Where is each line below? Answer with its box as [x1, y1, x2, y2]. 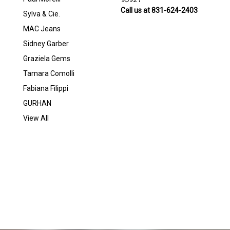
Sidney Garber [23, 39, 69, 48]
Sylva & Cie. [23, 9, 60, 18]
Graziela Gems [23, 54, 70, 63]
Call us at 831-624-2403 [120, 6, 198, 14]
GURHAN [23, 99, 51, 107]
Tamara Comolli [23, 69, 74, 78]
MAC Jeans [23, 24, 61, 33]
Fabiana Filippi [23, 84, 68, 92]
